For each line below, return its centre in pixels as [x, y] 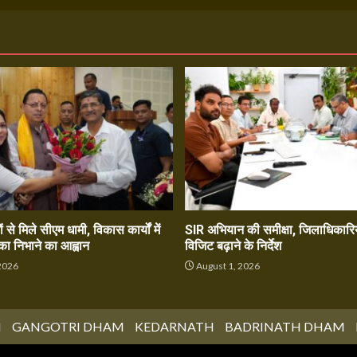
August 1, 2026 [227, 266]
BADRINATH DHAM [284, 326]
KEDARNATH [174, 326]
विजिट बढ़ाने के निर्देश [233, 246]
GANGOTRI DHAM [68, 326]
